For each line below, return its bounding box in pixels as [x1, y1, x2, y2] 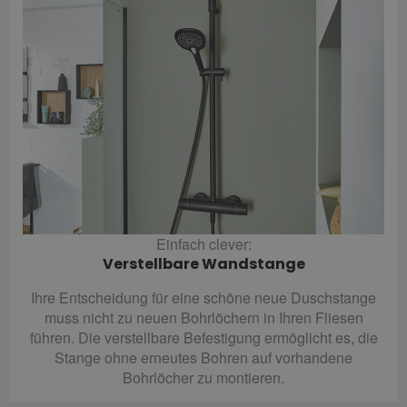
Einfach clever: [155, 233, 252, 254]
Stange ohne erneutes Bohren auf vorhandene [55, 346, 352, 368]
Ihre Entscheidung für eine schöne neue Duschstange [31, 286, 376, 308]
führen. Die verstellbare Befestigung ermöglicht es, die [29, 326, 378, 348]
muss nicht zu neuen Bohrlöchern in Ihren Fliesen [44, 306, 363, 328]
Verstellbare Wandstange [102, 253, 305, 274]
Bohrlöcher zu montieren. [123, 366, 284, 388]
